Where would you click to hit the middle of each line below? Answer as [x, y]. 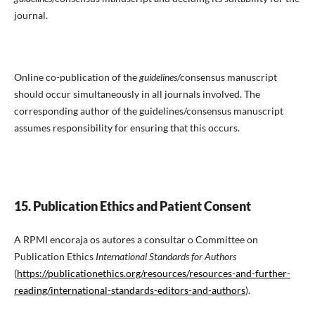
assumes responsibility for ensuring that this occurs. [127, 128]
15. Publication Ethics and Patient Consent [132, 206]
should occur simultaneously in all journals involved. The [137, 94]
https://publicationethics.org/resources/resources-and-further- [153, 273]
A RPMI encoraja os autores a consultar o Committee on [136, 239]
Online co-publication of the [76, 77]
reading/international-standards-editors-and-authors [129, 290]
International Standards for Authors [166, 256]
